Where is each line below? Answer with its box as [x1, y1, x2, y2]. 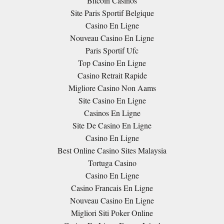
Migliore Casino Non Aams [68, 82, 156, 93]
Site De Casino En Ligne [72, 120, 151, 130]
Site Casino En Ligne [78, 95, 146, 105]
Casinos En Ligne [83, 107, 140, 118]
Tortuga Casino [87, 157, 136, 168]
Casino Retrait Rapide [77, 70, 147, 80]
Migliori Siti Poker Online [71, 207, 153, 218]
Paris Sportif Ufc [85, 45, 138, 55]
